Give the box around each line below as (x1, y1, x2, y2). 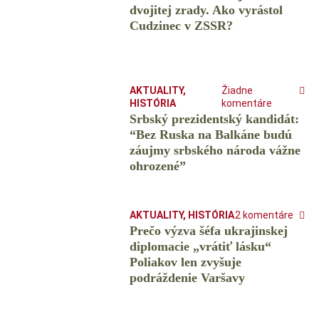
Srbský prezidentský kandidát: (129, 112, 299, 127)
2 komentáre (235, 209, 293, 221)
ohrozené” (129, 159, 186, 174)
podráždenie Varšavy (129, 271, 245, 286)
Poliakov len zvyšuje (129, 255, 241, 270)
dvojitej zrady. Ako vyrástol (129, 3, 283, 18)
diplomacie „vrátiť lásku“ (129, 239, 271, 254)
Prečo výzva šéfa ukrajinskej (129, 224, 288, 239)
